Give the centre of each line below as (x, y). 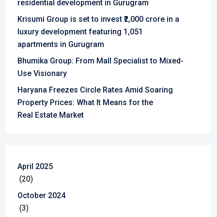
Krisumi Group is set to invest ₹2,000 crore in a (98, 19)
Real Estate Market (51, 115)
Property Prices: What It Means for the (85, 102)
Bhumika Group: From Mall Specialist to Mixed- (101, 61)
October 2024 (41, 195)
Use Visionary (42, 73)
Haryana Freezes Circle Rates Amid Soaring (95, 90)
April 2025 (35, 166)
